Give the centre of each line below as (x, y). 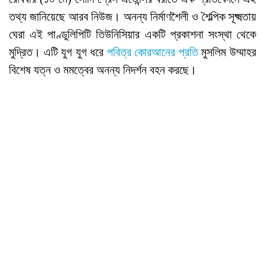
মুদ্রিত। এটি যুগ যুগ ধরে (58, 52)
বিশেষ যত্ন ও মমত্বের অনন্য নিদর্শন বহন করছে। (103, 70)
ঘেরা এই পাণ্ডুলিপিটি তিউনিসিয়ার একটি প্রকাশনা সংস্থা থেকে (132, 35)
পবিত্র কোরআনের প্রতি (152, 52)
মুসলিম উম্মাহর (227, 52)
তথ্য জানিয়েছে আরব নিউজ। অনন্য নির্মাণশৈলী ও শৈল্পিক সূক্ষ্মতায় (132, 17)
